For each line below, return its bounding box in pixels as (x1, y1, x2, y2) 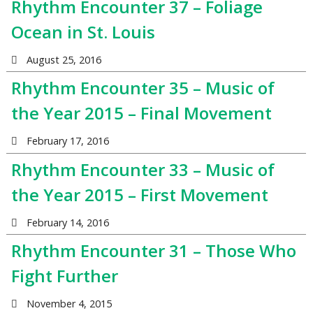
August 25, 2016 (26, 52, 101, 66)
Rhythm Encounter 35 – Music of (10, 76, 275, 100)
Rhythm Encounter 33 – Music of (10, 157, 275, 181)
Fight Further (10, 264, 118, 288)
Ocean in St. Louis (10, 20, 155, 43)
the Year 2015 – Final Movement (10, 101, 272, 125)
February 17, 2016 (26, 134, 109, 148)
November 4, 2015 (26, 297, 112, 311)
